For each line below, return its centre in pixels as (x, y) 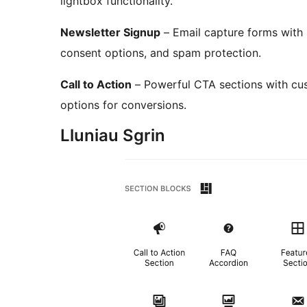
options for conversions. (123, 105)
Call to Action (96, 85)
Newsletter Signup (110, 33)
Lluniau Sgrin (113, 136)
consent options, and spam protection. (161, 53)
